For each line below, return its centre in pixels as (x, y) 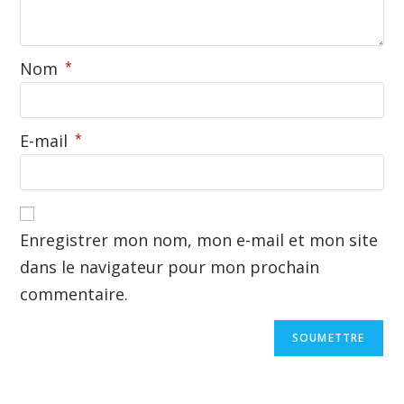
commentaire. (74, 294)
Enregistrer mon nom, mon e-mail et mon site (199, 240)
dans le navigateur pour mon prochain (170, 267)
